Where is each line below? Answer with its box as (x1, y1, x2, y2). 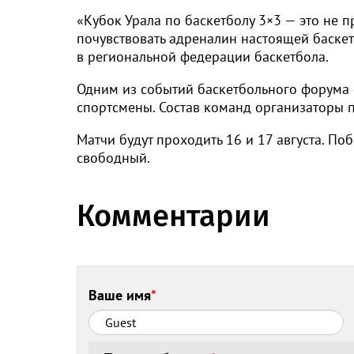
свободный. (77, 149, 150, 168)
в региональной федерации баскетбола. (77, 47, 329, 66)
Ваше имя (88, 285, 152, 304)
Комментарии (77, 198, 270, 235)
